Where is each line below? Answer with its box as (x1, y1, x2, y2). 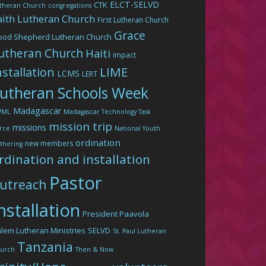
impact (113, 50, 137, 60)
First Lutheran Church (97, 15, 169, 25)
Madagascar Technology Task (64, 107, 151, 116)
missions (12, 122, 47, 133)
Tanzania (17, 238, 74, 255)
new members (25, 138, 74, 148)
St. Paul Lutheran (113, 227, 167, 235)
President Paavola (83, 208, 150, 219)
